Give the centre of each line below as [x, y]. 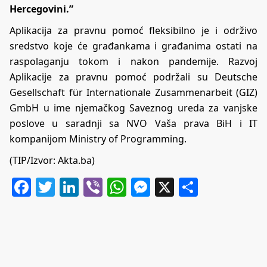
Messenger [200, 187]
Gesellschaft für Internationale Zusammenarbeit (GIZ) [133, 92]
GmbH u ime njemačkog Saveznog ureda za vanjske [133, 108]
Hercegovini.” [41, 9]
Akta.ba [75, 160]
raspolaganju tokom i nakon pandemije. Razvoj [133, 61]
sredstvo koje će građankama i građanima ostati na [133, 46]
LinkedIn [118, 187]
